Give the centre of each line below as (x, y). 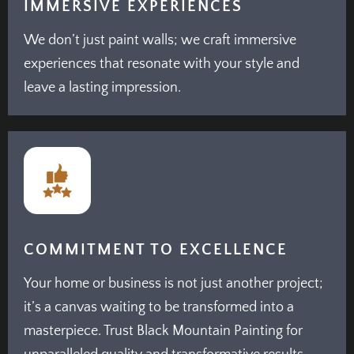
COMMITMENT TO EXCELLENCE (156, 250)
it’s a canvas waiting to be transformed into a (159, 308)
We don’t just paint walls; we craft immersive (160, 40)
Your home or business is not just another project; (173, 284)
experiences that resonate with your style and (162, 64)
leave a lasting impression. (102, 87)
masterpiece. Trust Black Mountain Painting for (163, 331)
